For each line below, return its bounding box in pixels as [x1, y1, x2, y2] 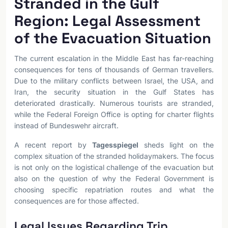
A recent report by [14, 140, 92, 149]
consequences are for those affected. [14, 196, 139, 205]
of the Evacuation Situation [14, 28, 211, 47]
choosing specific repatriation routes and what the [14, 185, 214, 194]
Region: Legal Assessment [14, 11, 201, 30]
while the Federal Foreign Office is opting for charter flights [14, 110, 214, 119]
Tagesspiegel [92, 140, 138, 149]
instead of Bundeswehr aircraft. [14, 121, 119, 130]
